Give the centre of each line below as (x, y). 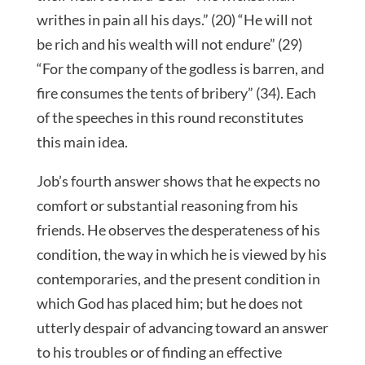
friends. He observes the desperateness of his (178, 230)
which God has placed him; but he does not (169, 303)
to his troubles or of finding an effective (159, 352)
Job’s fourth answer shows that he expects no (178, 181)
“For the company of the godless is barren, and (180, 69)
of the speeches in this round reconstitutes (170, 118)
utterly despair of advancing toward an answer (182, 328)
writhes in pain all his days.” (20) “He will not (174, 20)
